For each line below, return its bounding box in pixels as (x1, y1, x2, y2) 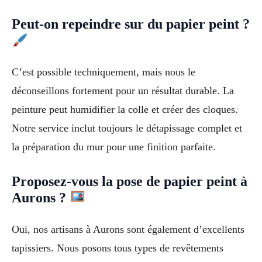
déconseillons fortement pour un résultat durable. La (12, 85, 234, 97)
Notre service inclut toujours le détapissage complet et (12, 122, 242, 135)
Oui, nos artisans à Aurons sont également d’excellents (12, 223, 244, 235)
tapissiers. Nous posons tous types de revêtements (12, 242, 223, 254)
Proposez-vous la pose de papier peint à (12, 173, 247, 189)
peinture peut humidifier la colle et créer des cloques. (12, 104, 238, 116)
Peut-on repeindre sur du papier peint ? (12, 16, 250, 32)
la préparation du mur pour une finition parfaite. (12, 141, 216, 153)
